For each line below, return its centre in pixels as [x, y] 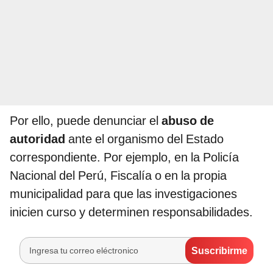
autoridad [37, 139]
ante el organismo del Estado [144, 139]
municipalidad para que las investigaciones [123, 194]
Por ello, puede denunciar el [86, 121]
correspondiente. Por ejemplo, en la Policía [124, 158]
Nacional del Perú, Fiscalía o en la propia [118, 176]
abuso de [188, 121]
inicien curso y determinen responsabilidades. [131, 212]
